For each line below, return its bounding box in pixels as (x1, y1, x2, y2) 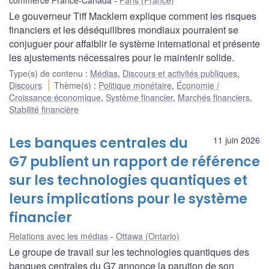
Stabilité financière (9, 103, 79, 115)
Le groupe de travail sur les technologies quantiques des (9, 244, 249, 259)
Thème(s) (54, 79, 94, 91)
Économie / (177, 79, 220, 91)
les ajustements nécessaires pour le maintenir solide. (9, 50, 234, 64)
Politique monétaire (98, 79, 172, 91)
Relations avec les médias (9, 229, 108, 242)
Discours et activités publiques (122, 67, 237, 79)
